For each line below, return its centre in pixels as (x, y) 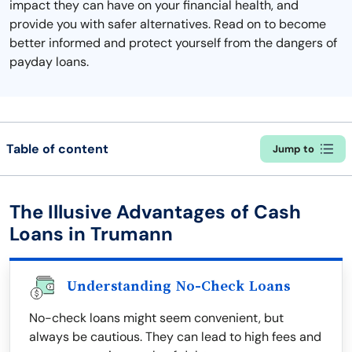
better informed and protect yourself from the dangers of (173, 43)
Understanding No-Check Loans (179, 286)
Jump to (293, 149)
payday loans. (49, 62)
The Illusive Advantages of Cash (155, 212)
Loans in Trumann (91, 234)
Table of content (57, 148)
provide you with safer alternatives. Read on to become (168, 24)
